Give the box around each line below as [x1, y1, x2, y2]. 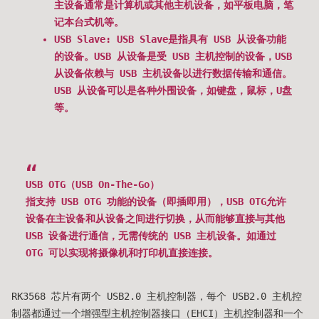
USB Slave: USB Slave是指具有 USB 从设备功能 [54, 33, 286, 46]
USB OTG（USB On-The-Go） [26, 179, 159, 191]
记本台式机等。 [54, 16, 124, 28]
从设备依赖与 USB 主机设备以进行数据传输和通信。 [54, 68, 292, 80]
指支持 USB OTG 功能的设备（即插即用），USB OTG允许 [26, 196, 286, 208]
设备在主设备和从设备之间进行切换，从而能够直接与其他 [26, 213, 285, 225]
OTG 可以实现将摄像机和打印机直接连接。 [26, 247, 218, 259]
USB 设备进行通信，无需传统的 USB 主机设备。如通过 [26, 230, 276, 242]
